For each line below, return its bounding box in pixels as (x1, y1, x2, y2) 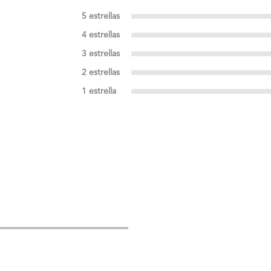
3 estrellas (81, 49, 120, 58)
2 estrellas (81, 68, 120, 77)
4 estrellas (81, 30, 120, 39)
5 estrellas (81, 11, 120, 21)
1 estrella (81, 87, 116, 96)
